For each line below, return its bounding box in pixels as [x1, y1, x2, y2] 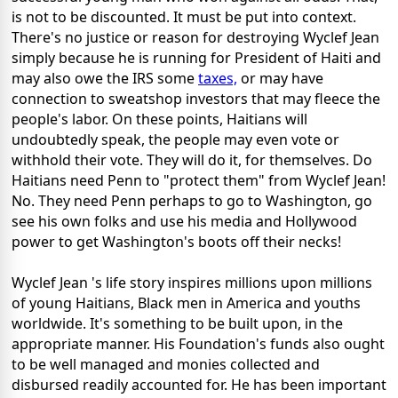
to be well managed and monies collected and [12, 354, 320, 375]
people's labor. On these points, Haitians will [12, 109, 307, 130]
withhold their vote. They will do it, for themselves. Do [12, 150, 372, 171]
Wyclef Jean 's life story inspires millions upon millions [12, 273, 372, 293]
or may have [237, 68, 323, 89]
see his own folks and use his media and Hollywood [12, 211, 357, 232]
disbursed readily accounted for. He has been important [12, 375, 386, 395]
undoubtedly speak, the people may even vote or [12, 130, 339, 150]
